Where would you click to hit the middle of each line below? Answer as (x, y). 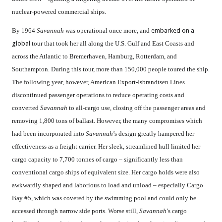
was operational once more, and (108, 31)
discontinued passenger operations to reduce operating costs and (98, 95)
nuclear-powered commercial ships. (59, 12)
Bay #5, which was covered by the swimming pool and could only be (104, 198)
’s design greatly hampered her (154, 134)
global (21, 44)
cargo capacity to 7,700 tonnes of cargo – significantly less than (97, 160)
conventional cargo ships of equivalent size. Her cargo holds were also (106, 172)
